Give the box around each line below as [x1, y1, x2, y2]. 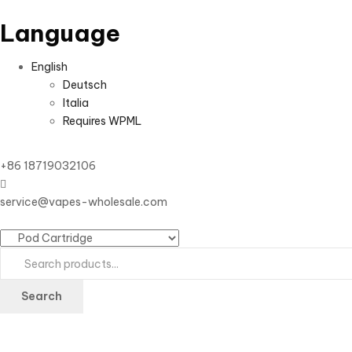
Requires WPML [63, 113, 141, 128]
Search [21, 289, 62, 303]
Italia [63, 95, 89, 110]
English [31, 59, 68, 74]
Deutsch [63, 77, 107, 92]
